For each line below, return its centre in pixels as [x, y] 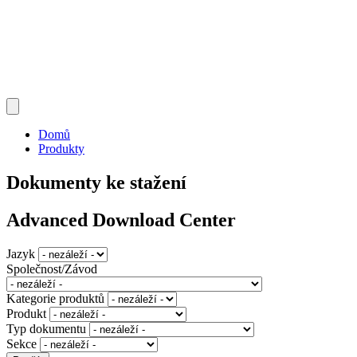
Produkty [61, 149]
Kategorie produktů [55, 299]
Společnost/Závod [52, 269]
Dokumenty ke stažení [96, 183]
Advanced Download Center [121, 220]
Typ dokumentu [46, 329]
